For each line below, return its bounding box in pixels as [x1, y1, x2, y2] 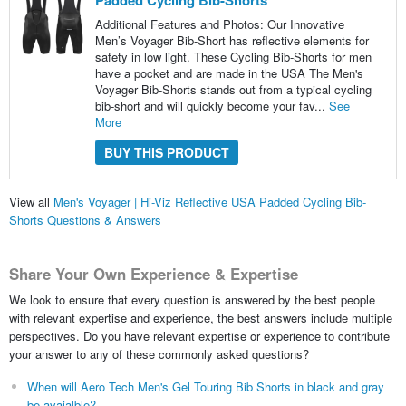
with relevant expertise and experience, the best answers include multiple [8, 308, 392, 326]
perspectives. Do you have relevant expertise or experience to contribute [8, 326, 390, 344]
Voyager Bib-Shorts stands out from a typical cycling [94, 81, 372, 99]
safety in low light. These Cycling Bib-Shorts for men [94, 48, 372, 66]
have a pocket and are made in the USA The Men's [94, 64, 363, 82]
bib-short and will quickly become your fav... [94, 97, 329, 115]
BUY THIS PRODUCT [103, 143, 229, 162]
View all [8, 193, 53, 211]
